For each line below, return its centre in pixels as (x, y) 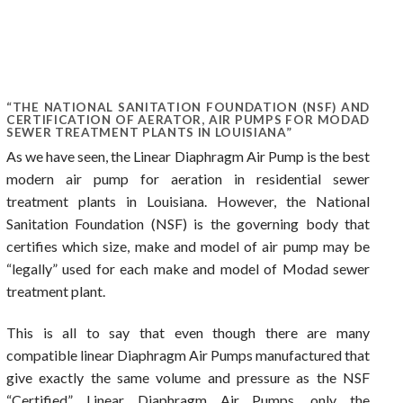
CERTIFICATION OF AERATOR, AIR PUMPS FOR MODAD (188, 120)
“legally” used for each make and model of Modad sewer (188, 269)
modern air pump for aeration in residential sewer (188, 179)
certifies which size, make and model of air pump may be (188, 246)
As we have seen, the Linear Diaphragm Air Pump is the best (188, 157)
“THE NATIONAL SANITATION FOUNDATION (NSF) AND (188, 107)
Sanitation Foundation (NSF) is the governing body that (188, 224)
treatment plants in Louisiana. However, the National (188, 201)
